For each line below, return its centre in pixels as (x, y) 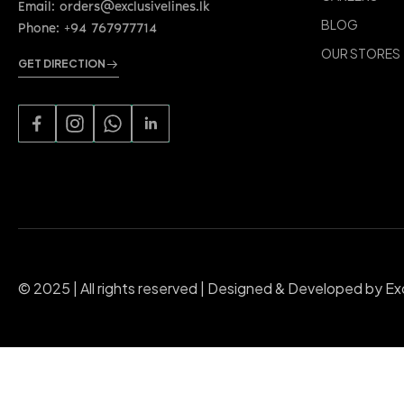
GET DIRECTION (62, 64)
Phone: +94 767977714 (87, 28)
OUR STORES (361, 53)
